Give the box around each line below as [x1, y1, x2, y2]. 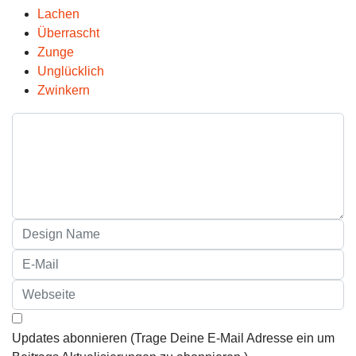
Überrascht [37, 26, 99, 41]
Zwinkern [37, 83, 90, 98]
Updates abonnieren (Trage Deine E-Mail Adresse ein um [12, 331, 335, 346]
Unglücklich [37, 64, 104, 79]
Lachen [37, 7, 79, 21]
